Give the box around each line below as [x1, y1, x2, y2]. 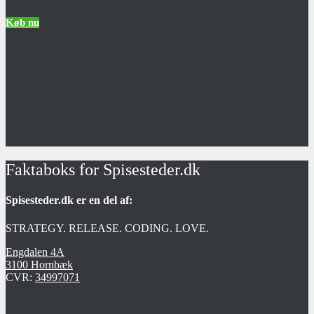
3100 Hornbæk [6, 258, 73, 271]
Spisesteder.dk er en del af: [6, 194, 132, 207]
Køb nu [6, 17, 39, 29]
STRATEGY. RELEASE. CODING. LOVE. [6, 221, 209, 234]
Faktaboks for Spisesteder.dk [6, 161, 200, 179]
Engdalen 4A [6, 245, 64, 258]
